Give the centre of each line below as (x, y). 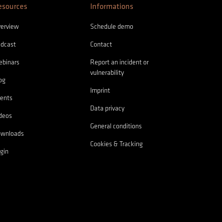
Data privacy (107, 109)
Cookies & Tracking (116, 144)
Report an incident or (119, 62)
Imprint (100, 91)
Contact (101, 45)
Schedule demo (111, 27)
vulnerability (107, 73)
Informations (111, 7)
